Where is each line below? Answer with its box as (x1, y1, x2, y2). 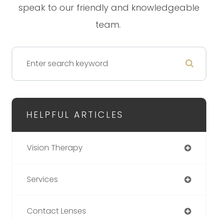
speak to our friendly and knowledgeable (18, 1, 200, 14)
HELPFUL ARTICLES (26, 108, 124, 121)
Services (27, 173, 58, 185)
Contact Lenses (27, 205, 86, 217)
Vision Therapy (27, 142, 83, 153)
